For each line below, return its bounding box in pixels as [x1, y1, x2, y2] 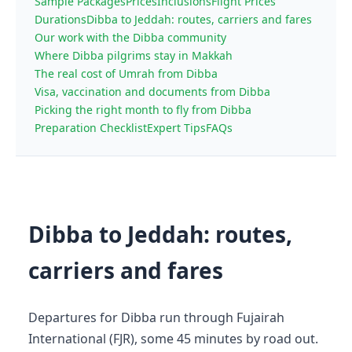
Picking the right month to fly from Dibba [35, 101, 251, 117]
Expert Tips [147, 119, 206, 135]
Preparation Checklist [35, 119, 147, 135]
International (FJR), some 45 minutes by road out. [28, 329, 318, 347]
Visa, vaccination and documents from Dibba [35, 83, 270, 99]
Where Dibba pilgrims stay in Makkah [35, 47, 233, 63]
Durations [35, 11, 86, 27]
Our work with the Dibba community [35, 29, 226, 45]
